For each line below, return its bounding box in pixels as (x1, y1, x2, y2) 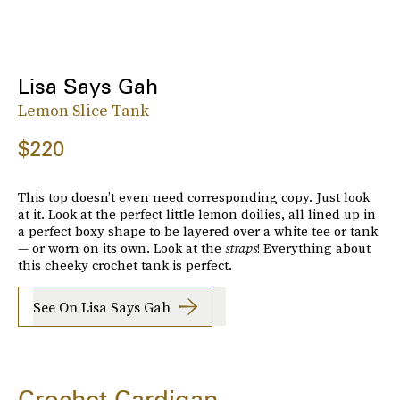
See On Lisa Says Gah (33, 296, 171, 317)
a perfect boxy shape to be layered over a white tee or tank (18, 221, 378, 241)
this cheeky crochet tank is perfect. (18, 255, 232, 275)
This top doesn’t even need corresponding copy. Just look (18, 187, 370, 207)
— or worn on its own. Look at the (18, 238, 225, 258)
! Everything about (257, 238, 371, 258)
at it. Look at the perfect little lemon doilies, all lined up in (18, 204, 376, 224)
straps (225, 238, 257, 258)
